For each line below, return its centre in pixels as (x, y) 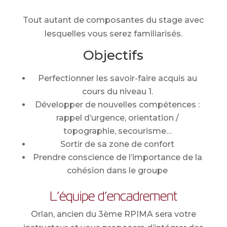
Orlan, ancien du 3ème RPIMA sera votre (113, 214)
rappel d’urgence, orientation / (117, 118)
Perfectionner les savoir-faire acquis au (117, 79)
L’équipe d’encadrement (113, 196)
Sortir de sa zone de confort (118, 144)
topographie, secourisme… (117, 131)
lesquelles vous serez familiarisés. (113, 34)
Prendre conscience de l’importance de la (117, 158)
